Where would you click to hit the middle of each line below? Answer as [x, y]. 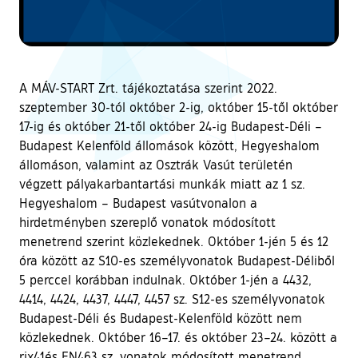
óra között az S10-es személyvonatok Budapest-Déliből [177, 260]
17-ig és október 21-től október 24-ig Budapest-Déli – [171, 126]
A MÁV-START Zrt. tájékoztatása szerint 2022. [148, 88]
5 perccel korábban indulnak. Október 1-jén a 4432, [165, 279]
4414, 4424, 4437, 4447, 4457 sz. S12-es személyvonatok [172, 298]
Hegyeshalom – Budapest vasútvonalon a [138, 203]
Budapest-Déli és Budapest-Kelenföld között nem [161, 318]
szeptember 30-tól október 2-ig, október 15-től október [179, 107]
